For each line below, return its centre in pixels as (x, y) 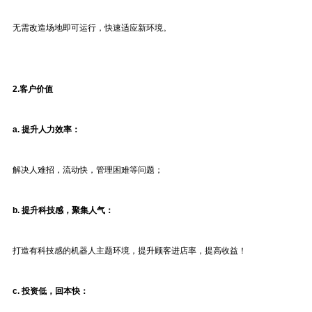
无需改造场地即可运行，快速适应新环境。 (92, 28)
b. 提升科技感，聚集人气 (59, 210)
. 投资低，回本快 (49, 291)
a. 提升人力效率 (42, 130)
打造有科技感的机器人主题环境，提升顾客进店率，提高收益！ (130, 251)
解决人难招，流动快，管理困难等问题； (88, 170)
